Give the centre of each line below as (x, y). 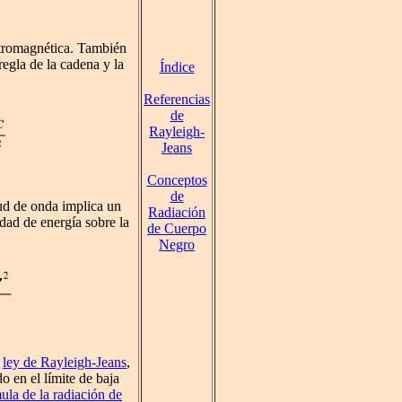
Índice (177, 67)
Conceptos (177, 180)
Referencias (177, 99)
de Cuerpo (177, 228)
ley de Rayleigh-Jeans (65, 363)
